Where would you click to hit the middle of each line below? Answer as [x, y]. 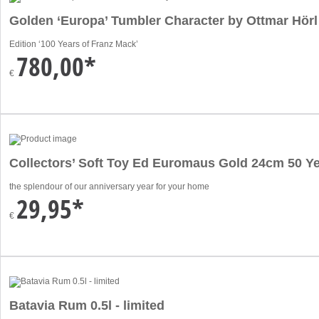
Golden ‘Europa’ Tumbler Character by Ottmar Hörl [163, 20]
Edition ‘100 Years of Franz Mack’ [74, 44]
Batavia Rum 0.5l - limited [87, 305]
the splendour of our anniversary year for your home [109, 186]
